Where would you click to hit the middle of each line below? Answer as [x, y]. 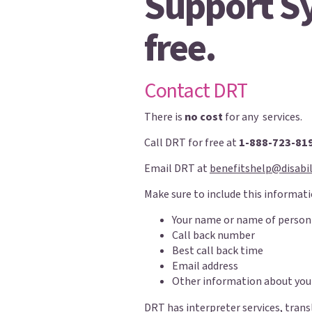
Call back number [213, 235]
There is [164, 117]
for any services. [263, 117]
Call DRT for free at [192, 143]
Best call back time [218, 251]
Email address [205, 266]
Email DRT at [177, 169]
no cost [204, 117]
